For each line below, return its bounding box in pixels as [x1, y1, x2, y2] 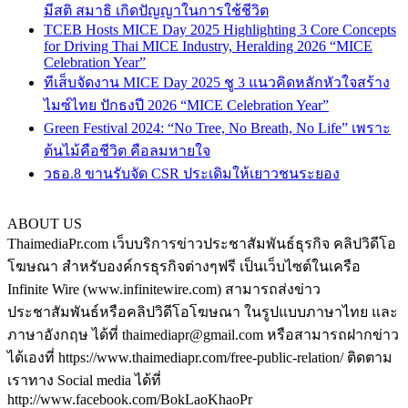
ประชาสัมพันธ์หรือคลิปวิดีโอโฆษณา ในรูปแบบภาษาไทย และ [7, 304, 398, 321]
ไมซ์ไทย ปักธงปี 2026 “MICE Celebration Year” [44, 97, 329, 114]
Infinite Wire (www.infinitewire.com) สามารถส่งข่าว [7, 281, 321, 298]
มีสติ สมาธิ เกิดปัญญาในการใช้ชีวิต [44, 3, 269, 19]
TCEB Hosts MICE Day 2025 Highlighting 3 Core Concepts [44, 22, 396, 38]
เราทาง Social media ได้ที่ [7, 372, 161, 389]
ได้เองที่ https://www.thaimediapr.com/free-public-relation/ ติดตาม [7, 350, 393, 366]
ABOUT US [7, 216, 82, 232]
